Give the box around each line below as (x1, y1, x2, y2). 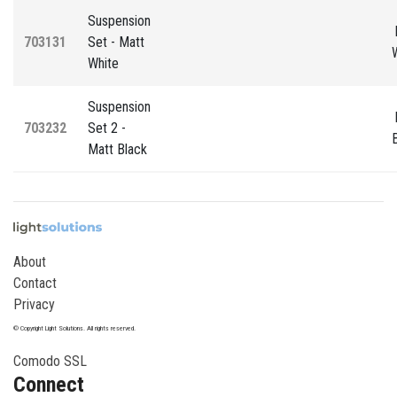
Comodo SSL (13, 352, 87, 370)
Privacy (13, 295, 55, 313)
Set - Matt (88, 33, 144, 51)
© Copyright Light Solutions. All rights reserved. (13, 323, 136, 332)
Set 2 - (88, 119, 126, 136)
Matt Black (88, 140, 147, 158)
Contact (13, 274, 57, 292)
